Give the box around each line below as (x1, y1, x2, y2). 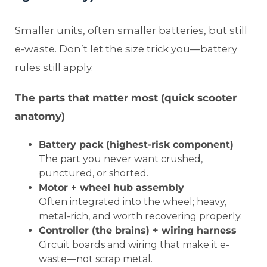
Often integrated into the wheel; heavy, (39, 196, 226, 208)
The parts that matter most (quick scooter (15, 92, 237, 104)
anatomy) (15, 110, 65, 123)
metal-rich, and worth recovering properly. (39, 210, 242, 222)
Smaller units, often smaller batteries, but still (15, 24, 247, 37)
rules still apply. (15, 61, 93, 74)
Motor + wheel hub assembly (39, 182, 184, 194)
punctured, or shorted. (39, 167, 148, 179)
